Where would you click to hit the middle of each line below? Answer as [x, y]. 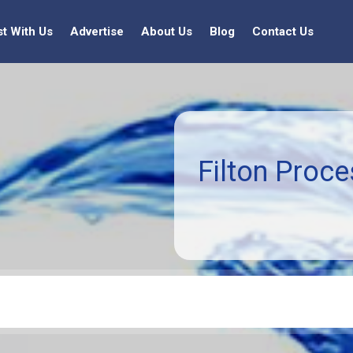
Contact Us [283, 32]
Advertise [97, 32]
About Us [167, 32]
